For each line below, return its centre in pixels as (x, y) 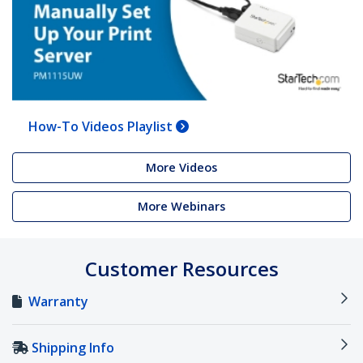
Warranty (58, 301)
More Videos (181, 167)
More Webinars (181, 206)
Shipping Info (73, 347)
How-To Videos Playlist (102, 126)
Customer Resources (181, 268)
